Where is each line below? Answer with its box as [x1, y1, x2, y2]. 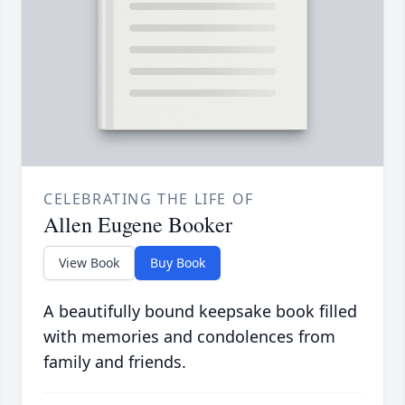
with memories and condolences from [43, 325, 335, 348]
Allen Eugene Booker [43, 210, 232, 240]
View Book [59, 254, 119, 272]
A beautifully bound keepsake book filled [43, 300, 357, 323]
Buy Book [150, 254, 205, 272]
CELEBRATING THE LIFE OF [43, 189, 254, 210]
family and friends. [43, 351, 186, 373]
